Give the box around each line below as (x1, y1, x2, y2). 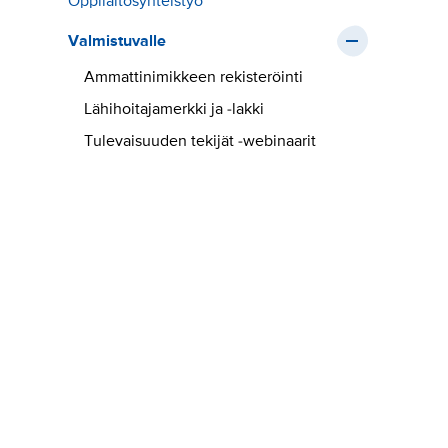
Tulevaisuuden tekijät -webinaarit (84, 131, 316, 152)
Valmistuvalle (68, 31, 166, 52)
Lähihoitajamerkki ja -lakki (84, 99, 264, 120)
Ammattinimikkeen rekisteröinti (84, 67, 307, 88)
